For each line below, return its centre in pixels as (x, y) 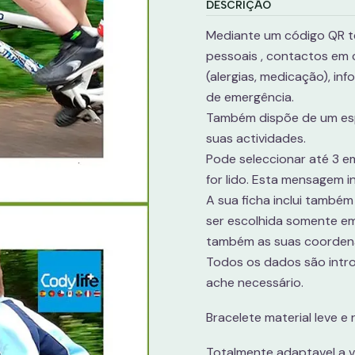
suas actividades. (256, 138)
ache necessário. (255, 282)
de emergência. (252, 97)
